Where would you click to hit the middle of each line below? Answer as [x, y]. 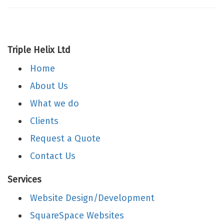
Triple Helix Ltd [39, 50]
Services [24, 179]
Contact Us [53, 156]
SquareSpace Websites [77, 215]
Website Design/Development [92, 198]
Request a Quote [65, 138]
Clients [44, 121]
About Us [49, 86]
